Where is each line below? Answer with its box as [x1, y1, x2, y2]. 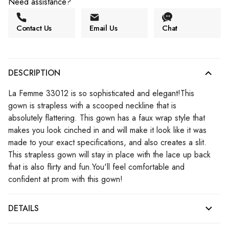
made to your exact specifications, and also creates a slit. [8, 136, 207, 148]
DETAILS [8, 202, 39, 214]
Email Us [89, 22, 118, 34]
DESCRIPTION [8, 66, 60, 79]
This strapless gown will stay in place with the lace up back [8, 148, 211, 161]
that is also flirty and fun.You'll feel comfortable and [8, 161, 185, 173]
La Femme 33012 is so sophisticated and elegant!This [8, 87, 194, 99]
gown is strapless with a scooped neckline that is [8, 99, 176, 111]
